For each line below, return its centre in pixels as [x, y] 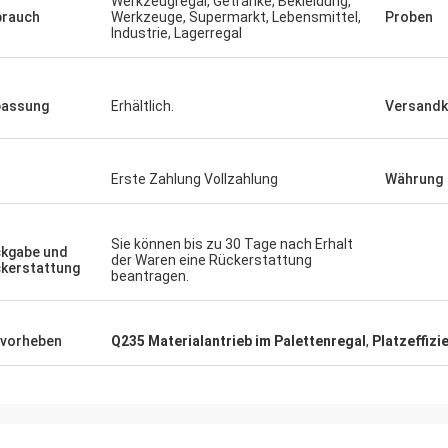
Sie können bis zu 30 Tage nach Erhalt [232, 244]
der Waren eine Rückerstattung [211, 260]
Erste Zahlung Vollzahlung [194, 179]
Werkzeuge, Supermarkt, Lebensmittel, [236, 17]
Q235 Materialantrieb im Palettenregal [238, 341]
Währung [414, 179]
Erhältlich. [142, 106]
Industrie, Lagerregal [176, 33]
